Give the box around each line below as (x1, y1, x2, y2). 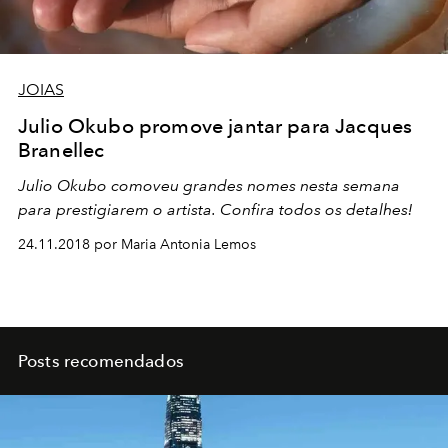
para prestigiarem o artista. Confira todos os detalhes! (18, 199, 412, 219)
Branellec (18, 137, 105, 162)
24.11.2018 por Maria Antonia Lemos (18, 235, 256, 253)
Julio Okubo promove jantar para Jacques (18, 113, 413, 138)
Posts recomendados (18, 350, 184, 371)
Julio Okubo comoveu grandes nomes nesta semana (18, 175, 400, 195)
